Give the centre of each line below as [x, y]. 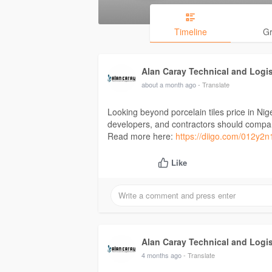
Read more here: [141, 136]
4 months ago [161, 255]
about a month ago [169, 85]
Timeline [190, 32]
